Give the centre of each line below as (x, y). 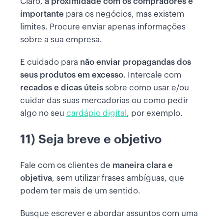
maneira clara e (143, 165)
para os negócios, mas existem (124, 14)
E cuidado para (49, 62)
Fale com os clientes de (66, 165)
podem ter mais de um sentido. (80, 191)
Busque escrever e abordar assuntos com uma (109, 213)
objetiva (36, 178)
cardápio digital (96, 113)
